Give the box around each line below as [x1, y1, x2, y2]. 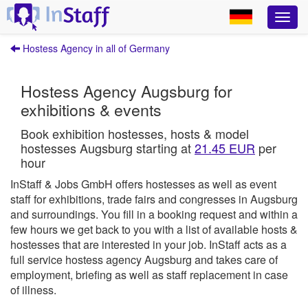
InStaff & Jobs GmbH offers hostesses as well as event [10, 176, 276, 192]
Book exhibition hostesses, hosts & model [21, 124, 249, 142]
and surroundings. [10, 206, 98, 222]
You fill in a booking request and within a [98, 206, 298, 222]
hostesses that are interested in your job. [10, 236, 209, 252]
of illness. [10, 282, 56, 298]
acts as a [241, 236, 287, 252]
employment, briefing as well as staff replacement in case [10, 267, 288, 283]
